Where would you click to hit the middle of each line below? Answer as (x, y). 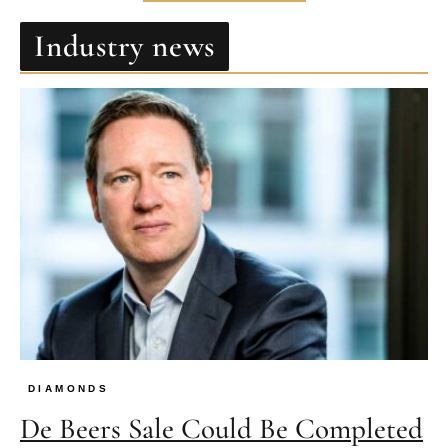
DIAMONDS (69, 388)
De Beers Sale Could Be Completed (221, 428)
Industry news (125, 46)
